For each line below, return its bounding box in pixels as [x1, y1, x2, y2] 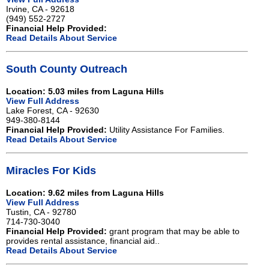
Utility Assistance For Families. [107, 125, 225, 135]
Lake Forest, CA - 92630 [6, 106, 99, 116]
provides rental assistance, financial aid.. [6, 236, 160, 246]
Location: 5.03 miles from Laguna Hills [6, 86, 164, 97]
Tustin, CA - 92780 [6, 207, 76, 217]
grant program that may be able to [107, 226, 240, 237]
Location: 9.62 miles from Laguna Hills [6, 188, 164, 198]
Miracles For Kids [6, 165, 96, 177]
